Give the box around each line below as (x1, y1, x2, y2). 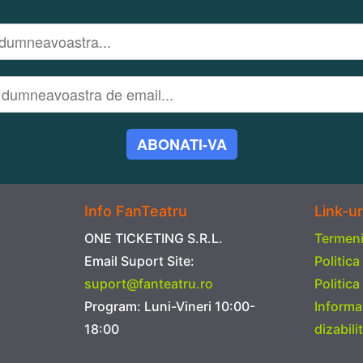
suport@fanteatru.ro (84, 275, 214, 292)
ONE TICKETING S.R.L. (84, 230, 224, 246)
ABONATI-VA (136, 134, 227, 155)
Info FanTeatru (84, 203, 188, 220)
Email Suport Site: (84, 253, 195, 269)
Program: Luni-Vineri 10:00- (84, 298, 256, 314)
